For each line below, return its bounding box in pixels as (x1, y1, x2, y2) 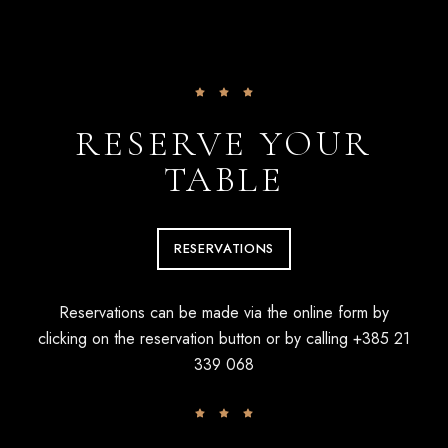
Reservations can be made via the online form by (59, 301, 389, 324)
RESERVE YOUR (74, 122, 374, 165)
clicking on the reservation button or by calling (38, 327, 353, 350)
